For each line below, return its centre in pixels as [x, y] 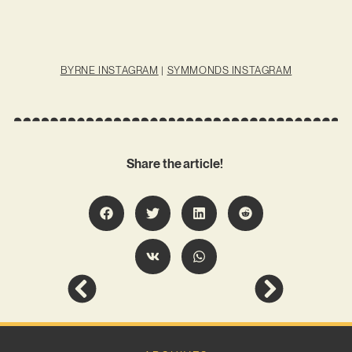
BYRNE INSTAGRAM [109, 70]
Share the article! [176, 164]
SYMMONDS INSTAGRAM [229, 70]
